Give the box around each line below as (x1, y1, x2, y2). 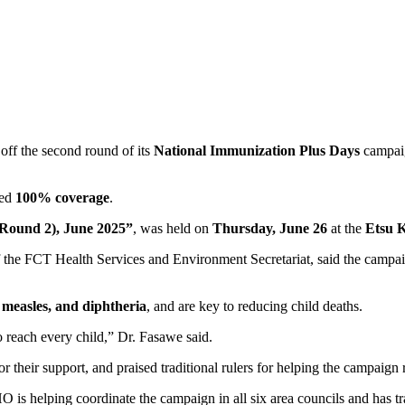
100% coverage (15, 189, 109, 205)
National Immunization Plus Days (154, 142, 360, 158)
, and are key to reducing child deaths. (146, 297, 363, 314)
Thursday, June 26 (212, 220, 327, 236)
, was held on (133, 220, 212, 236)
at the (327, 220, 365, 236)
